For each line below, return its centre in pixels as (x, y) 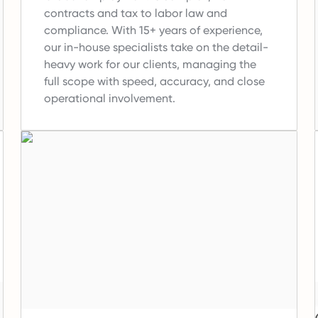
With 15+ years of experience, (187, 31)
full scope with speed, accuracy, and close (155, 82)
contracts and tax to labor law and (136, 13)
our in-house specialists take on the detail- (157, 48)
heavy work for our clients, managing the (150, 65)
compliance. (77, 31)
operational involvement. (110, 99)
